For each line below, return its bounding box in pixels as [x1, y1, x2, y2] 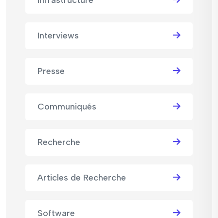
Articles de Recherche [37, 172, 126, 183]
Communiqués [37, 101, 96, 112]
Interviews [37, 30, 79, 41]
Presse [37, 66, 65, 77]
